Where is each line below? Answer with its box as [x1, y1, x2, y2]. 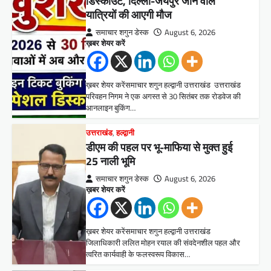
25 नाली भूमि [86, 152, 135, 169]
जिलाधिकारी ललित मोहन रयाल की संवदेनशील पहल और [86, 236, 241, 249]
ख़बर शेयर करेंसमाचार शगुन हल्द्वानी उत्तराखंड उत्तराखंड [86, 78, 241, 91]
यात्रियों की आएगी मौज [86, 6, 172, 23]
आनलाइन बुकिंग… [86, 101, 136, 114]
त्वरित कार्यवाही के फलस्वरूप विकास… [86, 247, 191, 260]
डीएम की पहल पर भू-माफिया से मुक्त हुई [86, 139, 233, 155]
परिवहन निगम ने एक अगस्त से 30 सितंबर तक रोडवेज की [86, 90, 241, 102]
